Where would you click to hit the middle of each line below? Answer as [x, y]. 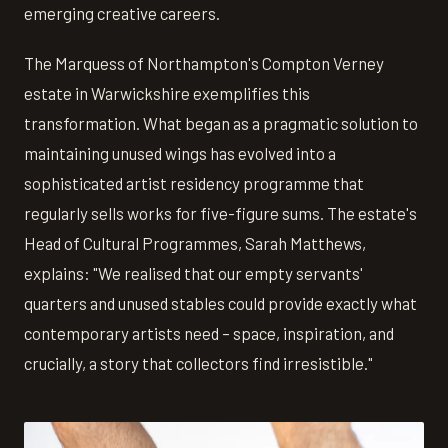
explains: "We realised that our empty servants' [193, 272]
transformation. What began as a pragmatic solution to [221, 122]
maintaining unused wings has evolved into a [180, 152]
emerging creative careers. [122, 12]
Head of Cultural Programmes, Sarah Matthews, [195, 242]
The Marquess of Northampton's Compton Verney [204, 62]
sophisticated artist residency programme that [194, 182]
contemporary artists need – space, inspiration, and [209, 332]
